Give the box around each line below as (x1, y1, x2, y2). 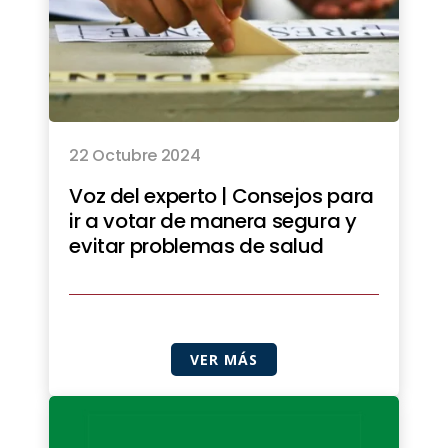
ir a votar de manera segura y (69, 207, 357, 236)
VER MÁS (190, 350, 258, 370)
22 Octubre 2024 (69, 144, 201, 168)
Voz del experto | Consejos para (69, 182, 374, 211)
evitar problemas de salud (69, 232, 325, 261)
